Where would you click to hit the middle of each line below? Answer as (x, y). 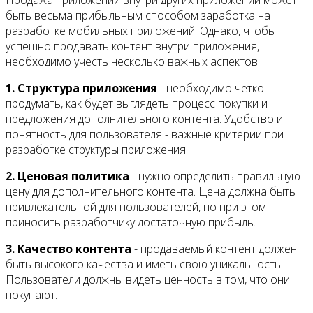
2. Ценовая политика (67, 176)
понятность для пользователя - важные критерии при (145, 134)
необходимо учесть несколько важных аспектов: (133, 61)
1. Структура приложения (81, 88)
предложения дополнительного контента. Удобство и (144, 118)
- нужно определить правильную (215, 176)
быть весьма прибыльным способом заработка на (138, 15)
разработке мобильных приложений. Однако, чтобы (141, 30)
